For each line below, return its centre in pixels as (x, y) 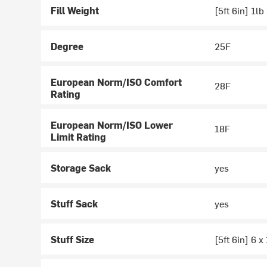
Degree (67, 46)
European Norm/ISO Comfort (117, 82)
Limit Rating (79, 137)
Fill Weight (75, 10)
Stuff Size (73, 239)
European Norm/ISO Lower (112, 125)
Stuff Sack (74, 204)
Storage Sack (81, 168)
